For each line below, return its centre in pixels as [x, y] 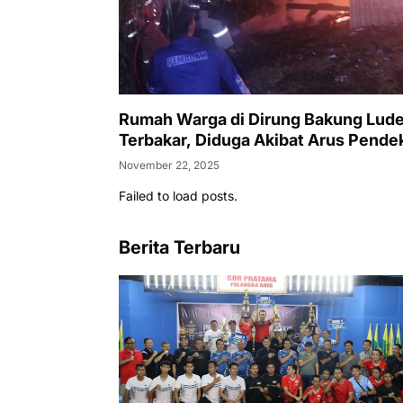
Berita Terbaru [179, 248]
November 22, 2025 [169, 166]
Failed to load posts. [178, 196]
